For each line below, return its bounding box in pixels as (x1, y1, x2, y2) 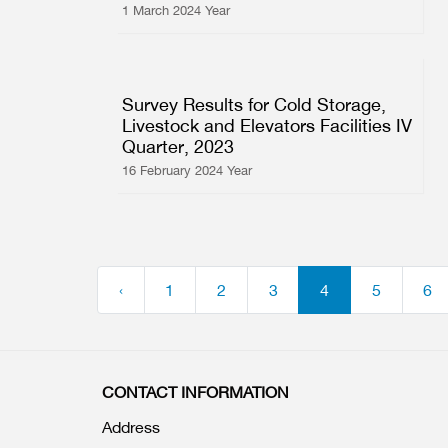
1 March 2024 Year (122, 2, 230, 18)
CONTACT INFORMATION (102, 381, 289, 402)
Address (102, 416, 160, 437)
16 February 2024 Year (122, 162, 252, 178)
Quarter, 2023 (122, 135, 234, 157)
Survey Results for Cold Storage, (122, 93, 386, 115)
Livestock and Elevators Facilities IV (122, 114, 412, 136)
